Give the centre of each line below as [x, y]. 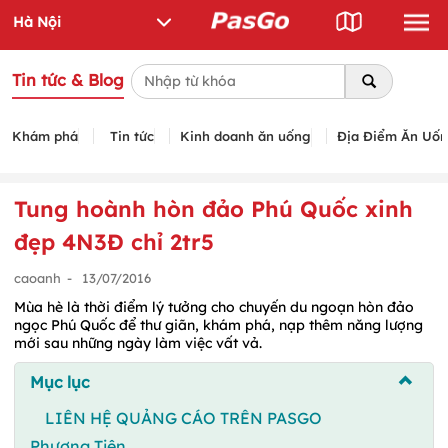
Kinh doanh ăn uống [245, 135]
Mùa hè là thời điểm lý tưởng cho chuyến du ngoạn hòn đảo [214, 306]
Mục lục [60, 381]
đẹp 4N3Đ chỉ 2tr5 [114, 241]
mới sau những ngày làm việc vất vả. [140, 342]
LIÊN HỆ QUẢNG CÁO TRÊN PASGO [183, 417]
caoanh [37, 277]
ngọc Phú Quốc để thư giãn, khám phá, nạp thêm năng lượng [218, 324]
